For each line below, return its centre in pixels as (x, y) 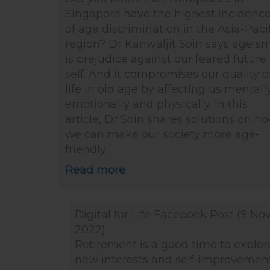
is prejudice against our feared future (165, 59)
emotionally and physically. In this (156, 104)
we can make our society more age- (162, 134)
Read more (95, 170)
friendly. (86, 149)
